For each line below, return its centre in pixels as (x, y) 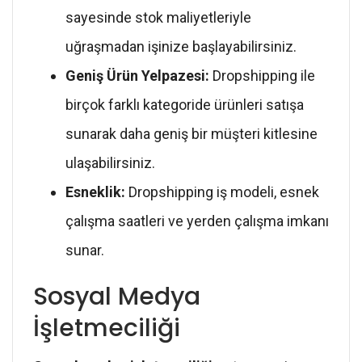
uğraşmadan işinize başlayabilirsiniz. (181, 46)
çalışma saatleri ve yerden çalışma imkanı (197, 221)
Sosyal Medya (117, 296)
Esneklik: (95, 192)
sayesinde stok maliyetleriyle (158, 17)
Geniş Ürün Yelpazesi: (137, 75)
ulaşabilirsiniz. (110, 162)
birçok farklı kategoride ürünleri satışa (185, 104)
